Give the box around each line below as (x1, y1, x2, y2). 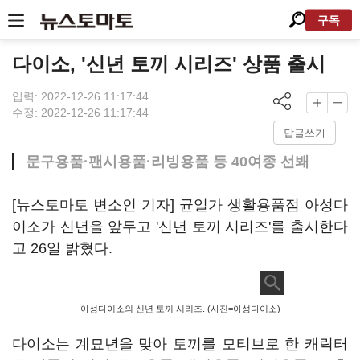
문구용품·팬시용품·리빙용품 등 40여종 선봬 (26, 153, 309, 170)
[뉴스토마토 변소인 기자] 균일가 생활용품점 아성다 (12, 197, 348, 213)
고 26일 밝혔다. (12, 240, 112, 256)
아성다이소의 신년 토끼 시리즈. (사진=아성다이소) (80, 304, 280, 313)
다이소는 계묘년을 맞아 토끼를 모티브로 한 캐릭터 (12, 336, 348, 352)
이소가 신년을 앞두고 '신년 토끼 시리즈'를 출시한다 (12, 219, 348, 235)
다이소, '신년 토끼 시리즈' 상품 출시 (12, 53, 325, 75)
